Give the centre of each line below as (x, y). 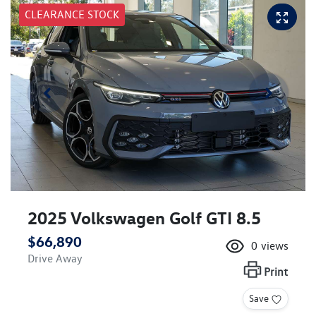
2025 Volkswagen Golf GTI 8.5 (144, 218)
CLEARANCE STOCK (72, 14)
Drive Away (55, 259)
